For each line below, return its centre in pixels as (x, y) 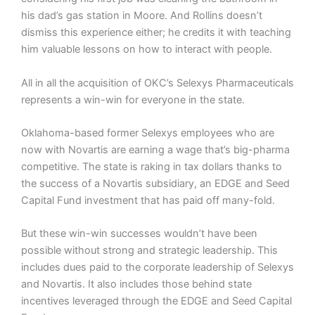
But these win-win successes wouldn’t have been (139, 234)
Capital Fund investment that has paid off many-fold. (148, 200)
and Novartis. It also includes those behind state (136, 284)
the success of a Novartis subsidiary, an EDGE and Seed (155, 183)
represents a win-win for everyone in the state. (133, 99)
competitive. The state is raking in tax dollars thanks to (152, 166)
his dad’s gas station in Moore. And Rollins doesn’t (142, 16)
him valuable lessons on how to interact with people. (147, 50)
